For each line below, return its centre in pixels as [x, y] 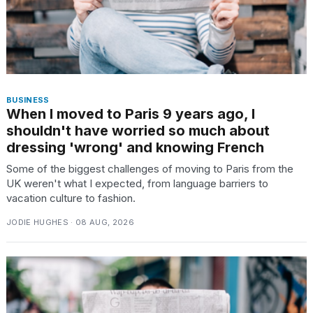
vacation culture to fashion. [71, 198]
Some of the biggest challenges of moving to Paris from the [150, 169]
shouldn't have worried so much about [138, 131]
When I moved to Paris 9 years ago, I [131, 114]
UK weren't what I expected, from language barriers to [137, 184]
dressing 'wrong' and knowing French [135, 148]
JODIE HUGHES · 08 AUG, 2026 [70, 223]
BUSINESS [28, 100]
